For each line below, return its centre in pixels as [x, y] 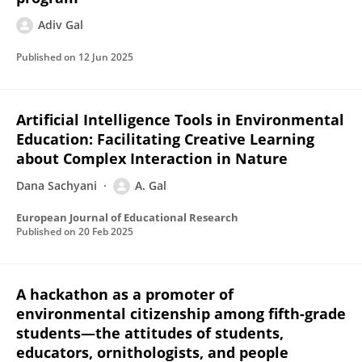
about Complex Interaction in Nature [152, 158]
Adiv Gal [61, 25]
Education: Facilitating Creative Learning [165, 139]
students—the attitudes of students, [150, 333]
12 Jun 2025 [106, 57]
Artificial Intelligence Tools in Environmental [180, 120]
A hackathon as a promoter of [125, 294]
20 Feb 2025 [106, 232]
